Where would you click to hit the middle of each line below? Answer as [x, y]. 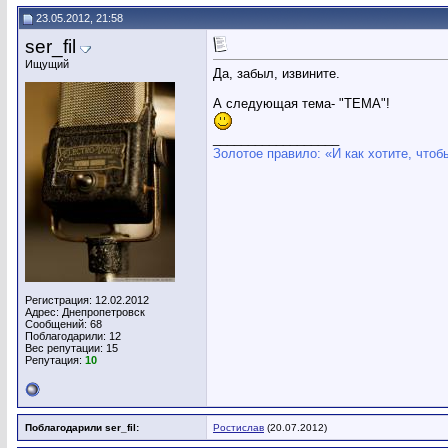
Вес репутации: [65, 348]
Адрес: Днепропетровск [85, 312]
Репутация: [55, 360]
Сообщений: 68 [63, 324]
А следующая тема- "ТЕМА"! [301, 104]
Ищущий [47, 64]
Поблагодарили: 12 [73, 336]
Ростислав [238, 427]
